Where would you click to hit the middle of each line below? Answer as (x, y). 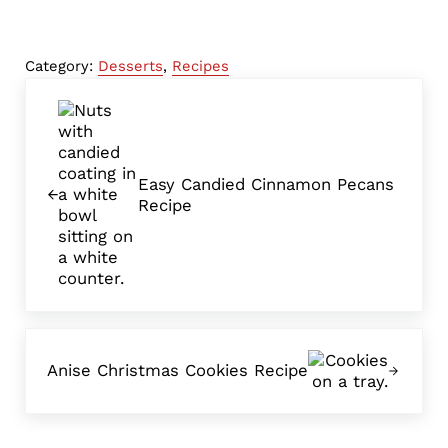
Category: (61, 65)
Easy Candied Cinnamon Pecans (265, 183)
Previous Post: (81, 89)
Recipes (200, 65)
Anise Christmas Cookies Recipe (178, 370)
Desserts (130, 65)
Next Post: (66, 339)
